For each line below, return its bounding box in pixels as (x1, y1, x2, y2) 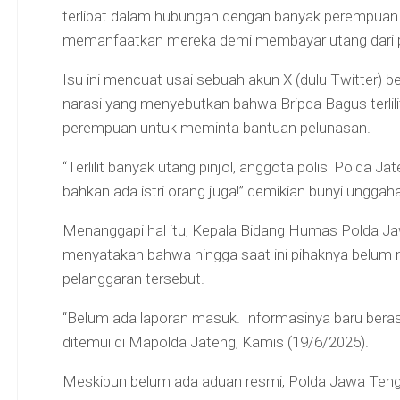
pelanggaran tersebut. (62, 269, 204, 287)
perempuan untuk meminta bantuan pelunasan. (62, 118, 371, 137)
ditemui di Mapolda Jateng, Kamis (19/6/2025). (62, 332, 369, 351)
